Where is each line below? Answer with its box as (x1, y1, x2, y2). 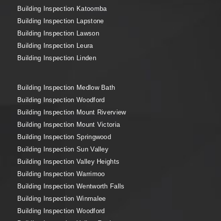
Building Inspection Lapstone (17, 17, 104, 25)
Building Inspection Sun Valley (17, 146, 109, 153)
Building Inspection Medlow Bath (17, 84, 115, 91)
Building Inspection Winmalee (17, 195, 106, 202)
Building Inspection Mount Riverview (17, 109, 126, 116)
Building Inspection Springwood (17, 133, 111, 141)
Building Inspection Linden (17, 54, 96, 62)
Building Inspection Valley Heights (17, 158, 120, 165)
